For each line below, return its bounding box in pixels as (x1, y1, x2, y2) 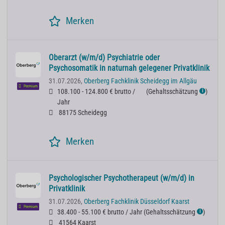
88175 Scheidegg (57, 108, 107, 118)
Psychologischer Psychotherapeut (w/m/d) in (49, 173, 194, 183)
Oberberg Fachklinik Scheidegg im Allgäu (84, 77, 197, 86)
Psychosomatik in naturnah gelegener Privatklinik (49, 63, 209, 73)
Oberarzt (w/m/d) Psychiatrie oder (49, 53, 160, 63)
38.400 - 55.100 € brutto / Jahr (57, 208, 142, 217)
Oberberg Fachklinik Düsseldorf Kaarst (84, 197, 189, 206)
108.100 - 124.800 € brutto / (57, 87, 135, 96)
